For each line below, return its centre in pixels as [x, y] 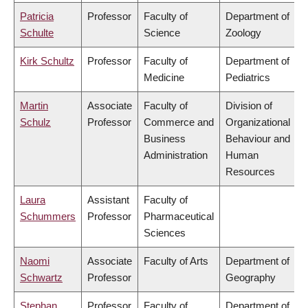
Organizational [258, 122]
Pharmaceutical [179, 217]
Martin [34, 106]
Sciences [165, 233]
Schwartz [41, 278]
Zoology [243, 33]
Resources [250, 172]
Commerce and [179, 122]
